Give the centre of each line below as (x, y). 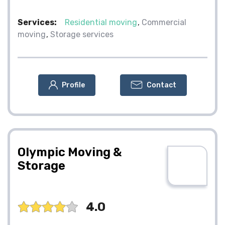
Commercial (164, 22)
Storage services (82, 34)
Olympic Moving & (70, 152)
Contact (161, 85)
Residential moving (101, 22)
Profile (73, 85)
